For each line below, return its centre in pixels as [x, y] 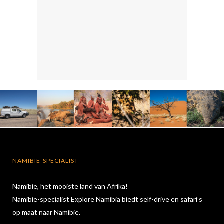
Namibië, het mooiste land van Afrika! [70, 186]
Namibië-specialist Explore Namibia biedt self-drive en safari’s [107, 199]
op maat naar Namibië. [46, 212]
